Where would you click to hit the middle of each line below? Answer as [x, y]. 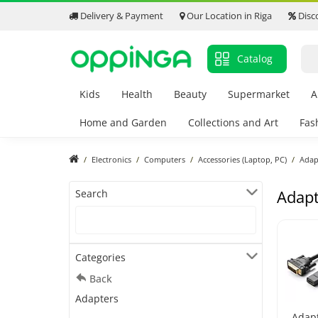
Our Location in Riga [228, 16]
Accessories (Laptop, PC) [242, 160]
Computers [165, 160]
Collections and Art [233, 123]
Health [137, 94]
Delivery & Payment [121, 16]
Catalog [255, 59]
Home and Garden [123, 123]
